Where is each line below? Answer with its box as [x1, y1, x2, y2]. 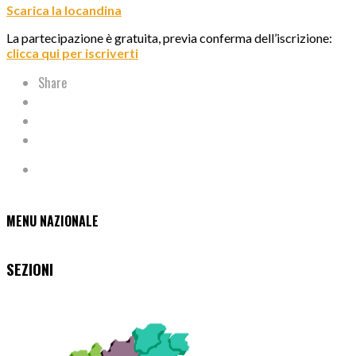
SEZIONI [6, 257, 53, 280]
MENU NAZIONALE [6, 211, 99, 230]
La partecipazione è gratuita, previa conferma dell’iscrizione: [6, 30, 332, 46]
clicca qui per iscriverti [6, 45, 138, 61]
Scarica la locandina [6, 2, 122, 18]
